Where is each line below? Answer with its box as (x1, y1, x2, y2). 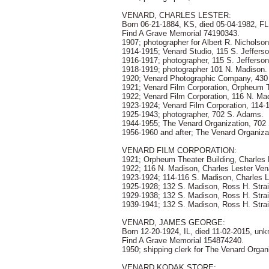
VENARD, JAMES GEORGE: (122, 218, 225, 227)
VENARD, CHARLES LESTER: (122, 11, 231, 20)
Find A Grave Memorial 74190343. (122, 29, 240, 38)
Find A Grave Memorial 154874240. (122, 236, 244, 245)
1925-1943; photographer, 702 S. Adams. (122, 110, 264, 119)
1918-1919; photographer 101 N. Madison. (122, 65, 267, 74)
